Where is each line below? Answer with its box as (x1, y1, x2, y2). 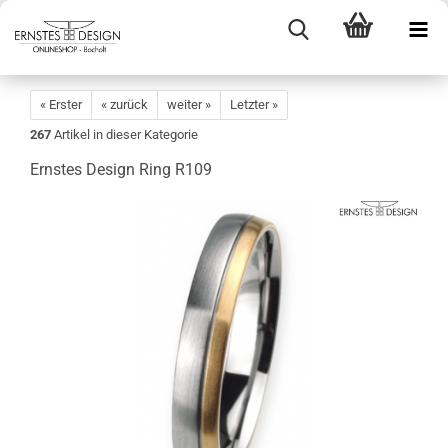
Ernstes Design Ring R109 (30, 160, 212, 179)
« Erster (40, 97, 82, 112)
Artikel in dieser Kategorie (51, 127, 198, 142)
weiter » (167, 97, 211, 112)
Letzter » (230, 97, 278, 112)
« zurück (101, 97, 148, 112)
